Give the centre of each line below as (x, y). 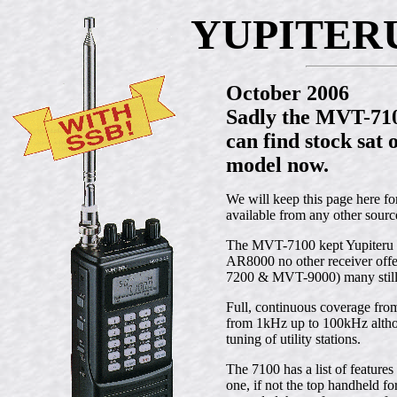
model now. (277, 165)
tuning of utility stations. (293, 339)
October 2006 (288, 93)
